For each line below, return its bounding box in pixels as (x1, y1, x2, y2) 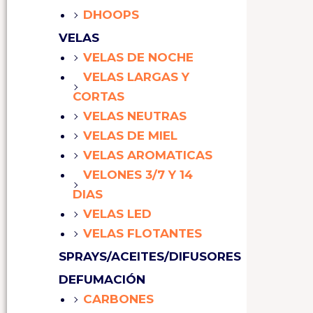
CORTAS (73, 89, 124, 104)
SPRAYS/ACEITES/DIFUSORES (59, 249, 241, 264)
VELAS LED (83, 207, 152, 221)
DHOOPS (83, 8, 139, 22)
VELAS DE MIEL (83, 129, 177, 143)
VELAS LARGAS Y (83, 70, 189, 85)
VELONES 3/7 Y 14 (83, 168, 193, 182)
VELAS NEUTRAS (83, 109, 187, 124)
